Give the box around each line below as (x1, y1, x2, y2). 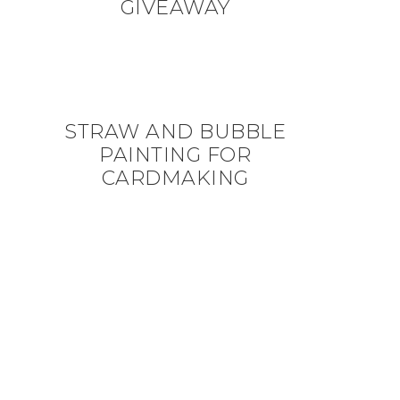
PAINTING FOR (99, 143, 251, 167)
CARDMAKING (101, 166, 249, 190)
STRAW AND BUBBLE (64, 120, 286, 144)
